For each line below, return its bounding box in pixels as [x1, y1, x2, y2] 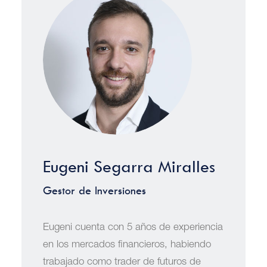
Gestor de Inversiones [43, 184, 146, 197]
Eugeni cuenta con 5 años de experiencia [43, 223, 223, 233]
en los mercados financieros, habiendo [43, 240, 211, 250]
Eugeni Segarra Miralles [43, 157, 215, 176]
